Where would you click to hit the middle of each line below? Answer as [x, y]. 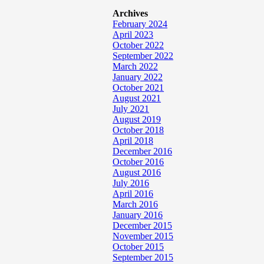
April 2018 [133, 141]
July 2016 [131, 183]
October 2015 [138, 247]
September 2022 [143, 56]
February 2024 [140, 24]
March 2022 [136, 66]
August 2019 [137, 119]
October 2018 [138, 130]
